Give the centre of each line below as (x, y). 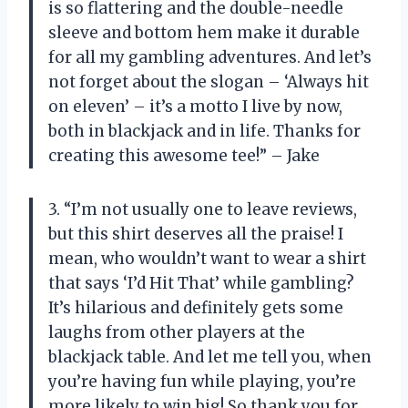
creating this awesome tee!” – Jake (184, 156)
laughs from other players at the (177, 333)
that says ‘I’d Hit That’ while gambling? (201, 284)
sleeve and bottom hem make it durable (204, 33)
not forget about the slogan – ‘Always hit (209, 82)
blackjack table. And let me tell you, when (210, 357)
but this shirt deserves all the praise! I (196, 235)
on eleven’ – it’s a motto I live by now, (195, 107)
